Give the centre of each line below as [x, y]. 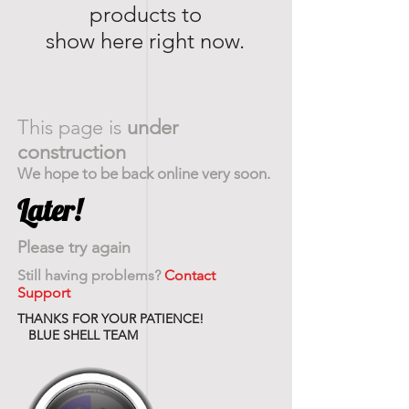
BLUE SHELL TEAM [78, 335]
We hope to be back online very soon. [144, 173]
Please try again [74, 247]
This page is [72, 127]
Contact [190, 275]
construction [72, 152]
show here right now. [145, 41]
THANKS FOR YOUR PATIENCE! [110, 319]
